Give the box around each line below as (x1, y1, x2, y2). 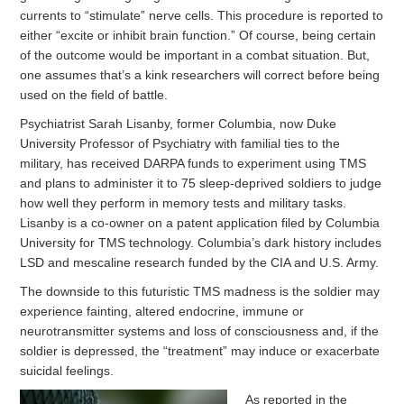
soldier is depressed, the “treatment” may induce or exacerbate (20, 344, 381, 359)
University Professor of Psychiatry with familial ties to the (20, 136, 341, 151)
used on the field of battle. (20, 87, 169, 103)
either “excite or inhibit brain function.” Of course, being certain (20, 28, 377, 43)
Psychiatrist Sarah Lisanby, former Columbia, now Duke (20, 116, 337, 132)
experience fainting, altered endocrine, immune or (20, 304, 305, 319)
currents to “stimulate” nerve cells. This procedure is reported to (20, 8, 384, 23)
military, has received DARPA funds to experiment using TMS (20, 156, 367, 171)
